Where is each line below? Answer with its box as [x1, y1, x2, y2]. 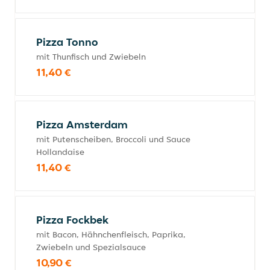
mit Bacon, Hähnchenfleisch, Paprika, [36, 229, 186, 240]
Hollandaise [36, 146, 84, 157]
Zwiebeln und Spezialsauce [36, 242, 146, 253]
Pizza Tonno [36, 35, 98, 49]
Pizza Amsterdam [36, 118, 128, 131]
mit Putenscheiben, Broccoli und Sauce [36, 134, 190, 145]
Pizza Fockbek [36, 213, 108, 227]
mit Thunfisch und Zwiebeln [36, 51, 146, 62]
